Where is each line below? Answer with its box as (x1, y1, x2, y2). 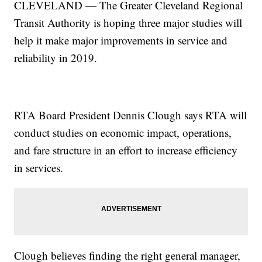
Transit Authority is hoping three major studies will (14, 15, 243, 30)
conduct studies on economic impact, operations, (14, 125, 232, 140)
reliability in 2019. (14, 50, 98, 65)
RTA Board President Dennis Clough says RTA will (14, 108, 247, 123)
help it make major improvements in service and (14, 33, 228, 48)
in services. (14, 160, 64, 175)
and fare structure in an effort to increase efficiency (14, 143, 238, 158)
